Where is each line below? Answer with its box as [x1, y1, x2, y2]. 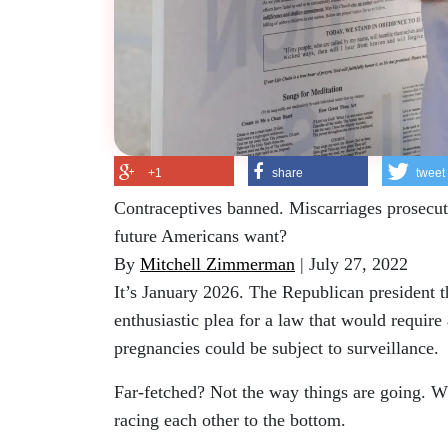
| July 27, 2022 [295, 253, 408, 274]
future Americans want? [114, 225, 287, 246]
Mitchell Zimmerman [140, 253, 295, 274]
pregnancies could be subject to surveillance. [114, 337, 439, 358]
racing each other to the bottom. [114, 409, 346, 430]
